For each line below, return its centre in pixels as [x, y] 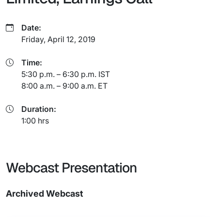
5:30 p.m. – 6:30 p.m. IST [66, 74]
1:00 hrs [35, 121]
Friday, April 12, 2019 [58, 39]
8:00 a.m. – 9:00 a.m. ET [64, 86]
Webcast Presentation [71, 168]
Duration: [39, 109]
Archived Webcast [45, 194]
